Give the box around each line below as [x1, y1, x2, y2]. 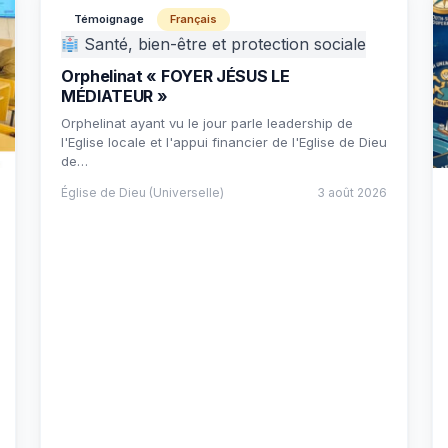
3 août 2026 [317, 185, 387, 200]
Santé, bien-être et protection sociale [79, 34, 367, 54]
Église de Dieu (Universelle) [61, 185, 224, 200]
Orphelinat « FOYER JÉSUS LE [61, 66, 290, 86]
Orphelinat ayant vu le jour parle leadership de [61, 115, 353, 131]
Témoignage [74, 12, 144, 26]
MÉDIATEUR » [61, 86, 168, 106]
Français [170, 12, 217, 26]
